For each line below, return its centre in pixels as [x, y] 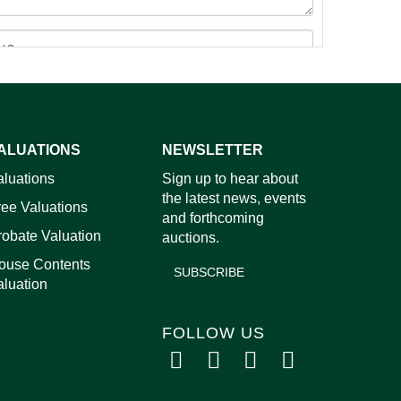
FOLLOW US [213, 333]
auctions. [191, 238]
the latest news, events [234, 199]
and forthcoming [213, 218]
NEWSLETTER [213, 150]
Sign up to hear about [230, 179]
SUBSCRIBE [209, 273]
